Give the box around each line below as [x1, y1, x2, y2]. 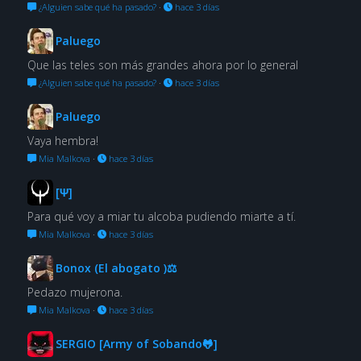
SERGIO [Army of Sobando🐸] [55, 336, 218, 352]
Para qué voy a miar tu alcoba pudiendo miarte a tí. [27, 209, 296, 225]
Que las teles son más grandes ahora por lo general [27, 57, 298, 73]
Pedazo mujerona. [27, 284, 122, 301]
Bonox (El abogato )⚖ [55, 260, 177, 276]
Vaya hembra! [27, 133, 98, 149]
